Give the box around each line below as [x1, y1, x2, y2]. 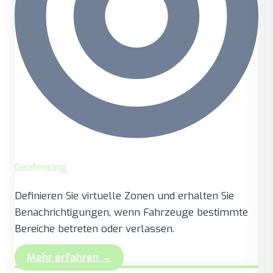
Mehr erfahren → [27, 250, 112, 264]
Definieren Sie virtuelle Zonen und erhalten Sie [15, 188, 234, 203]
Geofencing [15, 160, 67, 174]
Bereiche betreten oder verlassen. [15, 221, 174, 236]
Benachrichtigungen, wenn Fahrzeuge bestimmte [15, 205, 248, 219]
